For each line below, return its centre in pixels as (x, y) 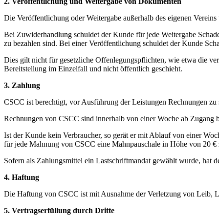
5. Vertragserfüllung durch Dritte (59, 210)
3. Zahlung (22, 85)
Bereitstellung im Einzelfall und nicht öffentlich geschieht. (93, 68)
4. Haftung (22, 177)
